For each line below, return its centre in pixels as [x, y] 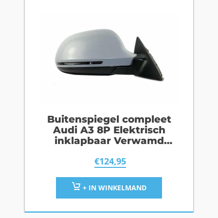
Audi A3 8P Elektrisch [109, 130]
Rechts [109, 152]
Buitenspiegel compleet [109, 119]
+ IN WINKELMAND [113, 188]
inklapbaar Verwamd [109, 141]
